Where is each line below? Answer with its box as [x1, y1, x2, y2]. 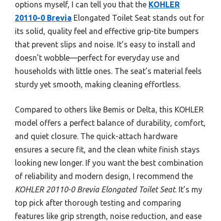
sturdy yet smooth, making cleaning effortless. [15, 80, 181, 89]
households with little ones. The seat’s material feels [15, 67, 202, 76]
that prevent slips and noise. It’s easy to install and [15, 40, 195, 49]
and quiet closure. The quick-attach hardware [15, 132, 178, 141]
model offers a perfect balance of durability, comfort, [15, 118, 206, 128]
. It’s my [175, 185, 202, 194]
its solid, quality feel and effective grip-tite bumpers [15, 27, 199, 36]
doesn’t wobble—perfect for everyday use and [15, 53, 180, 63]
